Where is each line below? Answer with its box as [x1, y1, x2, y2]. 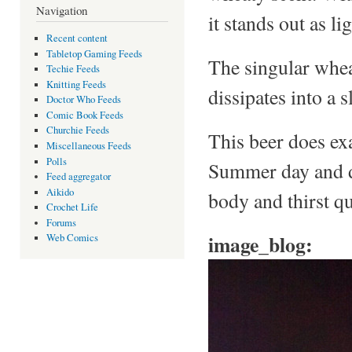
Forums [46, 215, 76, 229]
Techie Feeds [46, 62, 100, 76]
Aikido [46, 185, 74, 199]
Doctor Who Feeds [46, 93, 121, 107]
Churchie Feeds [46, 123, 109, 137]
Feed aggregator [46, 170, 111, 184]
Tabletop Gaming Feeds [46, 46, 142, 60]
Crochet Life [46, 200, 98, 214]
